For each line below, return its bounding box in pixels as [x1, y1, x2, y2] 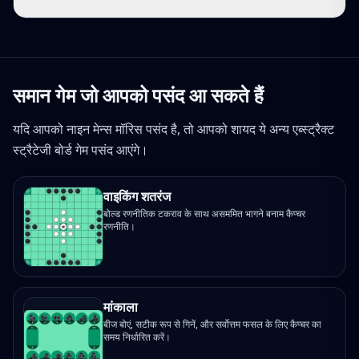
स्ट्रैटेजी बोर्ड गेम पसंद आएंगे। [13, 141, 148, 159]
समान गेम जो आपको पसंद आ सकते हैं [13, 84, 264, 107]
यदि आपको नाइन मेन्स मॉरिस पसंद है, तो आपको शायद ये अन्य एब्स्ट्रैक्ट [13, 120, 334, 138]
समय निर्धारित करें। [103, 330, 171, 344]
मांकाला [103, 299, 138, 315]
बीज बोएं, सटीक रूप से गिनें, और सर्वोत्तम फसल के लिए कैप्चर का [103, 317, 321, 331]
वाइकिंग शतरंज [103, 188, 171, 204]
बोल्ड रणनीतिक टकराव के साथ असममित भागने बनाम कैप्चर [103, 207, 305, 220]
